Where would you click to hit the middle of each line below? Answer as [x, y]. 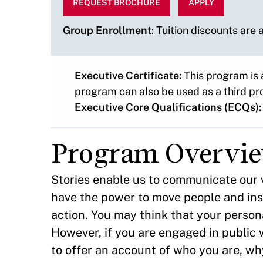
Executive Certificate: [128, 76]
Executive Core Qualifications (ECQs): [168, 107]
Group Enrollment [107, 31]
